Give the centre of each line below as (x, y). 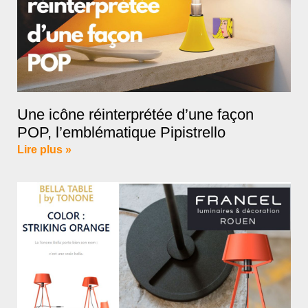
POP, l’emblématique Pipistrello (121, 132)
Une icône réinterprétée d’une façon (135, 114)
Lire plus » (44, 149)
